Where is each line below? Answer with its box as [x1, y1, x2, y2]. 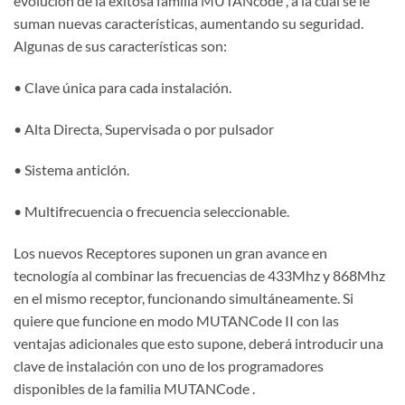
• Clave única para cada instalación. [14, 78, 231, 96]
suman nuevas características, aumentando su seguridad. [14, 14, 363, 32]
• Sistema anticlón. [14, 161, 129, 179]
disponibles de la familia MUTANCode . [14, 379, 255, 397]
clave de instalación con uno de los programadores [14, 356, 324, 374]
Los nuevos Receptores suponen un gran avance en [14, 243, 327, 261]
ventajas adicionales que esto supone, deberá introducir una [14, 334, 383, 352]
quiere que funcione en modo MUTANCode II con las [14, 311, 339, 329]
